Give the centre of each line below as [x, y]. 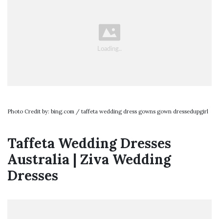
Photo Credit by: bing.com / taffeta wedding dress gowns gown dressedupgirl [108, 112]
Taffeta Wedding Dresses [89, 143]
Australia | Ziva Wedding [89, 160]
